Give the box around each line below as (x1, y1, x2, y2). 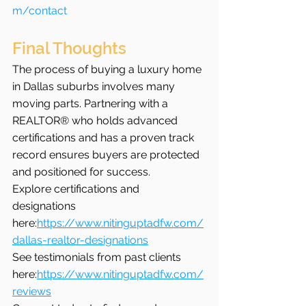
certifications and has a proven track (12, 130, 197, 144)
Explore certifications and (12, 182, 142, 195)
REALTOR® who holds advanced (12, 113, 180, 127)
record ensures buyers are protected (12, 148, 202, 161)
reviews (12, 284, 51, 298)
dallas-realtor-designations (12, 233, 148, 247)
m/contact (12, 3, 67, 17)
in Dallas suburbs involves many (12, 79, 178, 93)
